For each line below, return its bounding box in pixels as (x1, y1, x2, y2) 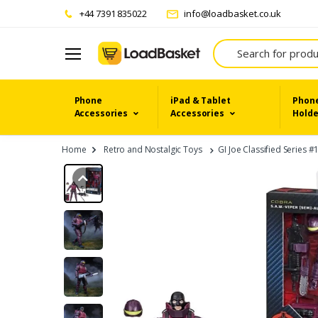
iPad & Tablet (170, 94, 231, 106)
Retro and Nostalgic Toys (104, 143, 202, 155)
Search (212, 38, 243, 53)
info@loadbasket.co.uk (182, 7, 282, 20)
